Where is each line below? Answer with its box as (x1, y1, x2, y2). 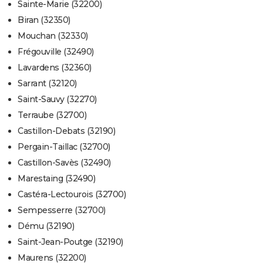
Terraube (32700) (18, 110, 86, 121)
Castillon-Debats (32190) (18, 126, 115, 137)
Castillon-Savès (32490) (18, 157, 111, 168)
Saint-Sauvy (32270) (18, 94, 97, 105)
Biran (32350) (18, 15, 70, 26)
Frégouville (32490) (18, 46, 94, 58)
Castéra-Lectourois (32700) (18, 189, 126, 200)
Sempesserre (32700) (18, 205, 106, 216)
